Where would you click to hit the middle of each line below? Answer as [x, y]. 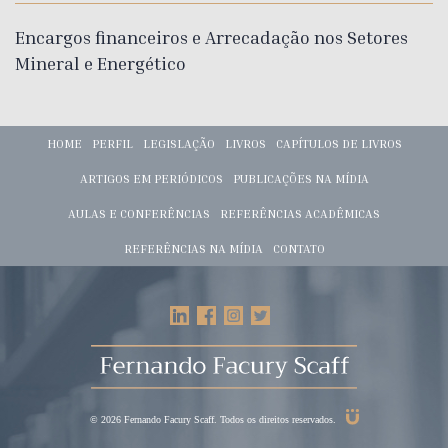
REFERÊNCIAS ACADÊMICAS [300, 213]
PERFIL [112, 143]
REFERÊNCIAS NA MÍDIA [193, 248]
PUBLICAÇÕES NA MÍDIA [300, 178]
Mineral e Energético [100, 63]
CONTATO [298, 248]
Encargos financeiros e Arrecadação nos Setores [211, 37]
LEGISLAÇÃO [178, 143]
